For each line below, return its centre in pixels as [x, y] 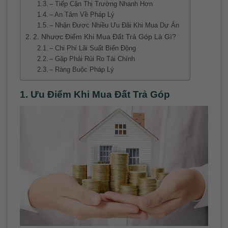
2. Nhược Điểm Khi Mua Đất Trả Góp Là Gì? [104, 37]
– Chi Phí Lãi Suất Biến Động [93, 48]
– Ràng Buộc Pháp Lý [82, 70]
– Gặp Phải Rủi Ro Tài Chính [92, 59]
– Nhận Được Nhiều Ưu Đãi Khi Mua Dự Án [115, 25]
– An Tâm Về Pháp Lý [82, 15]
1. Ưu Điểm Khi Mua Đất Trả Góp [95, 95]
